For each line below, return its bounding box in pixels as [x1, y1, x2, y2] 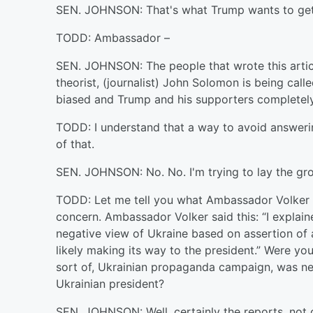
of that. [56, 137, 94, 151]
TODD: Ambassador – [56, 31, 170, 45]
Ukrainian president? [56, 277, 164, 291]
